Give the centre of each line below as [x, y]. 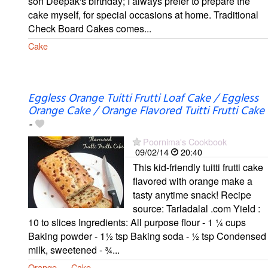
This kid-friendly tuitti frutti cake [198, 167]
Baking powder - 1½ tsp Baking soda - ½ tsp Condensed [147, 236]
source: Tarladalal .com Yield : [197, 208]
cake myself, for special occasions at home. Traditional [143, 14]
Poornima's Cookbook [185, 141]
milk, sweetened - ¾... [74, 249]
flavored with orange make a [193, 181]
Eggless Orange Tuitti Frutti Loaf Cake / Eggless [143, 98]
